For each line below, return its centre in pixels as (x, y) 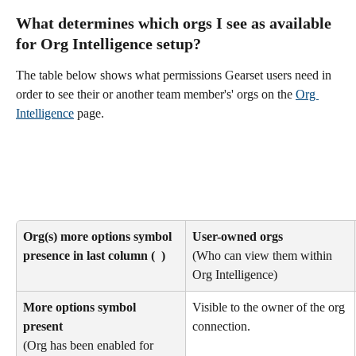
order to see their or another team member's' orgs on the (156, 95)
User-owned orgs (238, 236)
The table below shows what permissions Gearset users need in (175, 75)
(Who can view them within (264, 255)
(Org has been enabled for (90, 345)
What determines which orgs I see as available (176, 23)
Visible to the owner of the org (270, 307)
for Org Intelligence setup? (110, 44)
